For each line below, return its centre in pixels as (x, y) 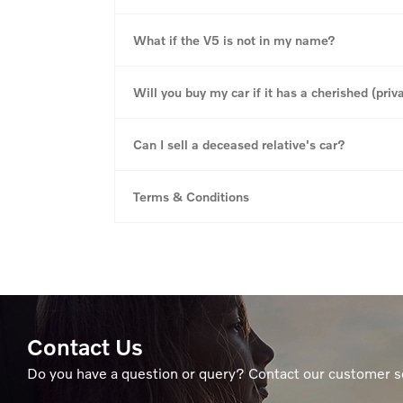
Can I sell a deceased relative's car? (239, 144)
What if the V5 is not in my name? (234, 40)
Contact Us (85, 346)
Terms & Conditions (191, 196)
